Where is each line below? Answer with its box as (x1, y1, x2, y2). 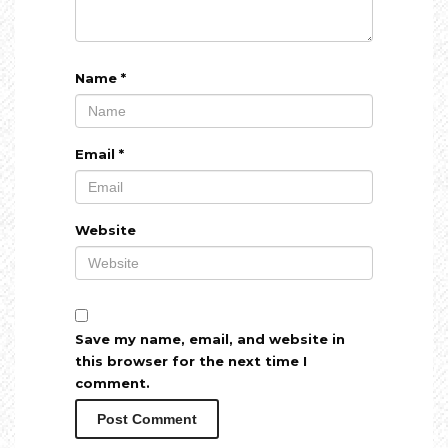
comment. (75, 374, 150, 391)
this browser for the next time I (75, 352, 307, 369)
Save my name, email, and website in (75, 330, 345, 347)
